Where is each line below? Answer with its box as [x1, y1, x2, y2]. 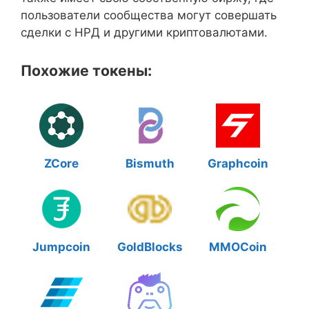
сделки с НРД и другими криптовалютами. [21, 26, 268, 39]
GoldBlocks [117, 240, 183, 254]
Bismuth [125, 157, 175, 170]
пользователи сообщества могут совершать [21, 8, 277, 22]
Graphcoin [208, 157, 268, 170]
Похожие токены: [21, 61, 152, 79]
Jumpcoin [32, 240, 90, 254]
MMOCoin [209, 240, 267, 254]
